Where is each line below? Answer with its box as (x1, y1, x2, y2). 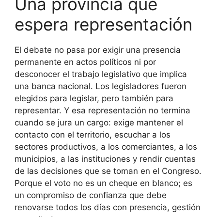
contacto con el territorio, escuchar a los (15, 129, 170, 139)
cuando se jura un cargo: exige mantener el (15, 117, 183, 127)
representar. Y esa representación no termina (15, 105, 190, 115)
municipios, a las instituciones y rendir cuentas (15, 154, 196, 164)
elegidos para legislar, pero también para (15, 93, 173, 103)
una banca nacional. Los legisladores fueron (15, 81, 186, 91)
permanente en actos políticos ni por (15, 57, 156, 67)
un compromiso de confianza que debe (15, 190, 167, 200)
